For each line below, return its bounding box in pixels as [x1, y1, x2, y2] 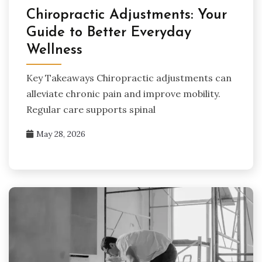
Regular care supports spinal [26, 103, 156, 115]
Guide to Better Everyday [26, 25, 191, 40]
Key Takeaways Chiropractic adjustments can [26, 71, 232, 84]
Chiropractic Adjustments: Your [26, 8, 227, 22]
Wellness [26, 43, 82, 57]
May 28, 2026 [36, 128, 85, 139]
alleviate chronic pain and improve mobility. [26, 87, 220, 99]
